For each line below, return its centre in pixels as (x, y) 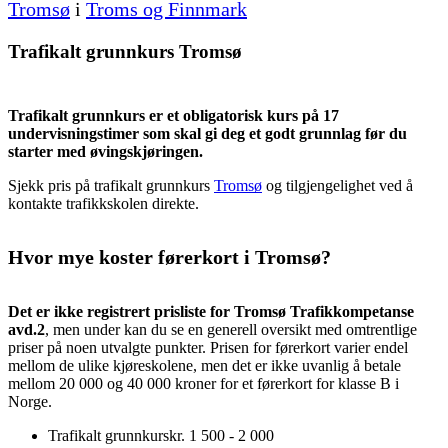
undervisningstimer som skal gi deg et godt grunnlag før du (207, 134)
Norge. (30, 401)
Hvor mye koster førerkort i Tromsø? (169, 257)
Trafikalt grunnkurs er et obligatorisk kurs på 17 (173, 116)
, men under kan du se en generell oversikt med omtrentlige (231, 329)
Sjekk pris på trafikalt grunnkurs (111, 186)
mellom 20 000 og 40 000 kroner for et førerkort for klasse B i (203, 383)
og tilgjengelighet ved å (337, 186)
